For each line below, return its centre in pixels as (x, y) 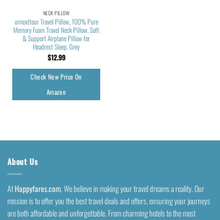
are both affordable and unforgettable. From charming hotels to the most (101, 213)
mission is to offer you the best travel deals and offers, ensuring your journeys (109, 201)
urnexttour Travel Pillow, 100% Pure (56, 21)
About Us (23, 162)
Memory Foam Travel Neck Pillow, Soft (56, 30)
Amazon (56, 92)
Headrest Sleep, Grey (56, 46)
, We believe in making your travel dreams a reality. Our (133, 188)
